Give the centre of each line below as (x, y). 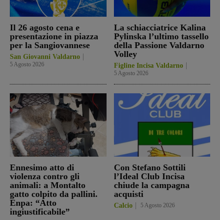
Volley (125, 54)
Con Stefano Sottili (150, 168)
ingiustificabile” (40, 212)
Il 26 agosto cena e (45, 27)
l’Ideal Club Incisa (149, 177)
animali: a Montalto (48, 185)
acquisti (128, 194)
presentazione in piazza (54, 36)
